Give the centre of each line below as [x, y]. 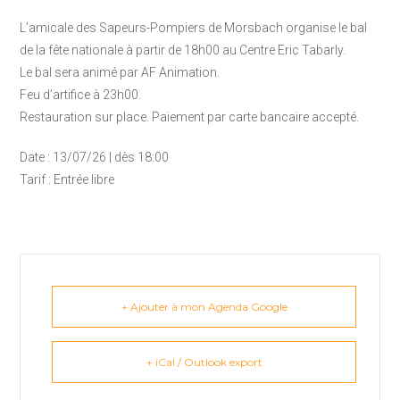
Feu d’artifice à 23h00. [81, 94]
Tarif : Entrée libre [67, 179]
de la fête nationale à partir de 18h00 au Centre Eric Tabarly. [183, 50]
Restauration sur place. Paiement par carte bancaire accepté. [190, 117]
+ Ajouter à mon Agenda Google [204, 306]
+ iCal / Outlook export [204, 362]
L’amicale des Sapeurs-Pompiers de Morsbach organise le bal [194, 27]
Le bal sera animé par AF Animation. [120, 72]
